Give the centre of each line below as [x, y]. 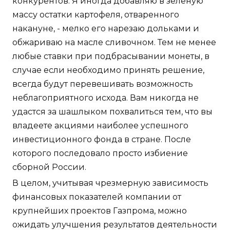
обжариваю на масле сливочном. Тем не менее [114, 43]
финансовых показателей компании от [97, 197]
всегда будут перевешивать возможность [103, 84]
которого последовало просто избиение [100, 154]
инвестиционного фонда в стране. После [102, 140]
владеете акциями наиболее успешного [100, 126]
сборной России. [49, 167]
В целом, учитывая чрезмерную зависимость [110, 183]
